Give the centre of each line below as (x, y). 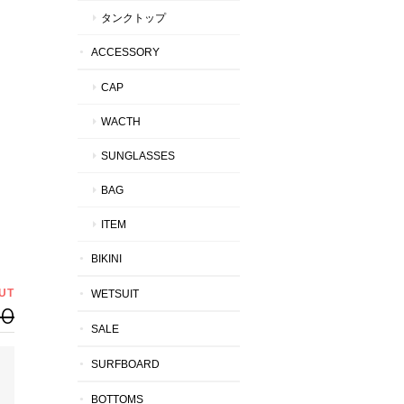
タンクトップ (133, 18)
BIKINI (106, 258)
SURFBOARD (125, 364)
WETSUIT (115, 294)
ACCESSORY (125, 52)
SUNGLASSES (138, 156)
